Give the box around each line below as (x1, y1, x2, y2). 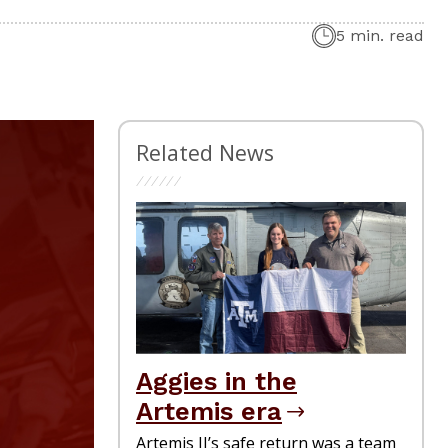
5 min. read (336, 25, 424, 45)
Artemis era (136, 395, 282, 426)
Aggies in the (136, 365, 297, 396)
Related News (136, 137, 274, 167)
